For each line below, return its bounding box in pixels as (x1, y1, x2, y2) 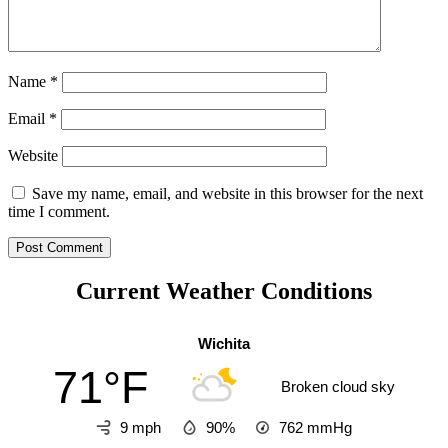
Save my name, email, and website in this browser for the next (32, 185, 423, 203)
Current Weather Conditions (76, 278, 372, 305)
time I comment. (8, 203, 110, 221)
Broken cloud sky (280, 377, 395, 395)
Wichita (198, 335, 250, 353)
